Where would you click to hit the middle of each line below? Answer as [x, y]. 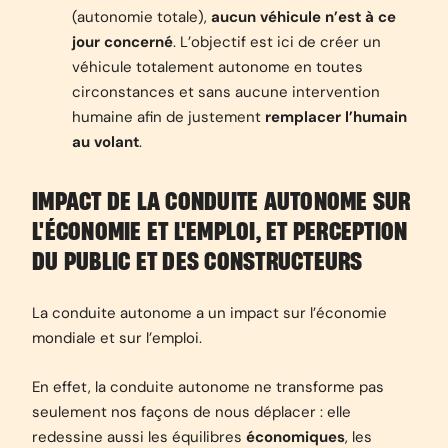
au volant [105, 142]
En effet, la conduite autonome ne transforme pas [208, 387]
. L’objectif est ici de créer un [277, 42]
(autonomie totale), [141, 17]
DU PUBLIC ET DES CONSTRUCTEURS [197, 262]
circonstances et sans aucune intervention [226, 92]
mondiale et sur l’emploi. [117, 338]
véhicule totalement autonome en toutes [217, 67]
